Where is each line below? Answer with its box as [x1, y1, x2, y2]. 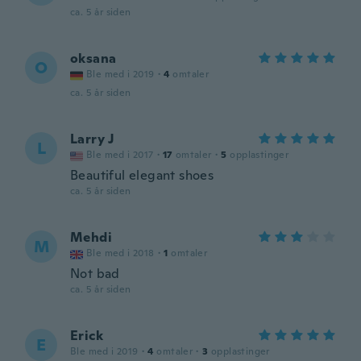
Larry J [70, 131, 115, 147]
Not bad [70, 265, 120, 282]
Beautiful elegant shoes [70, 167, 214, 184]
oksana [70, 50, 117, 67]
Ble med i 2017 [86, 148, 154, 161]
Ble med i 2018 [86, 247, 155, 259]
